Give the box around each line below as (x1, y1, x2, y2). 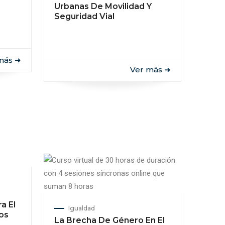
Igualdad (68, 204, 95, 212)
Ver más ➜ (130, 65, 171, 74)
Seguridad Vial (54, 12, 115, 21)
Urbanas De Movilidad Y (54, 2, 152, 11)
